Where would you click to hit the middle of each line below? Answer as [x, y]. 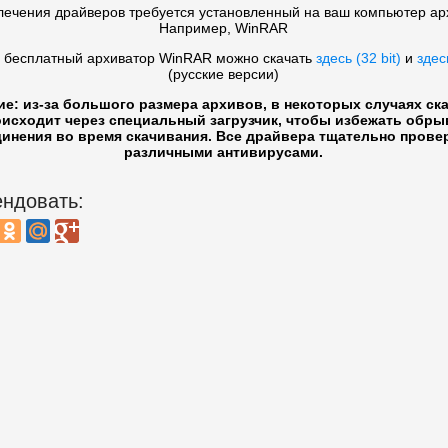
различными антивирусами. [223, 152]
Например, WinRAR [223, 28]
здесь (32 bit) [358, 58]
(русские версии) [223, 74]
